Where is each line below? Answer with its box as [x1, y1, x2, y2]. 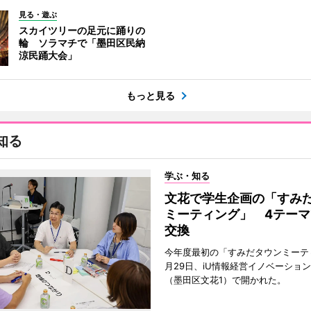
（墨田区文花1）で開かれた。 [164, 274, 286, 286]
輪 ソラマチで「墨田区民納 [18, 37, 145, 49]
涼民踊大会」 [18, 49, 77, 62]
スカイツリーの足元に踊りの [18, 24, 145, 37]
